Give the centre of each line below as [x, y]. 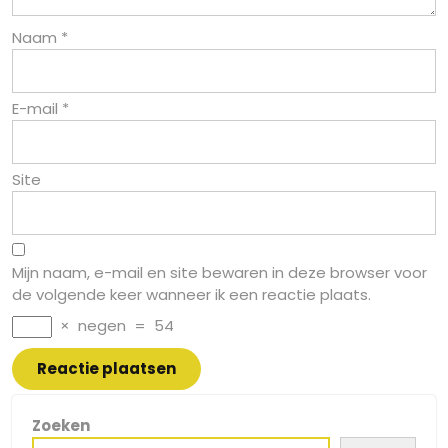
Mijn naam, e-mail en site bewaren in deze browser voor [219, 272]
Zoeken [61, 425]
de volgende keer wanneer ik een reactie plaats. [191, 294]
